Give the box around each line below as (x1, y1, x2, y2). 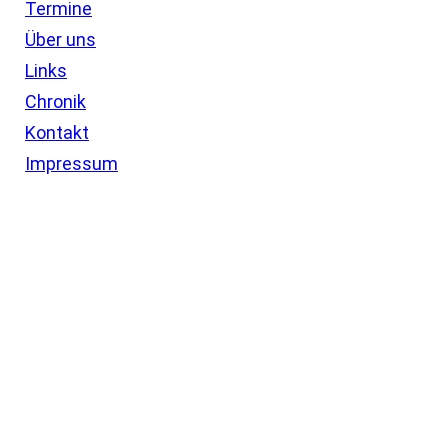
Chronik (25, 90, 86, 112)
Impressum (25, 152, 118, 174)
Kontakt (25, 121, 89, 143)
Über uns (25, 28, 96, 50)
